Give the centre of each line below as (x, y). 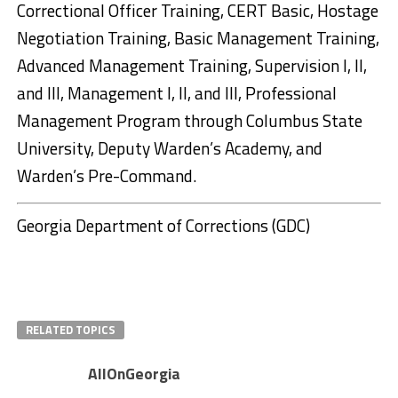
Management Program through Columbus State (189, 120)
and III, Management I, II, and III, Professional (176, 92)
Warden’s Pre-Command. (106, 175)
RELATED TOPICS (70, 329)
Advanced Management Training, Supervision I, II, (191, 65)
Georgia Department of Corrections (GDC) (163, 225)
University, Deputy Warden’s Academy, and (169, 147)
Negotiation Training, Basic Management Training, (198, 37)
